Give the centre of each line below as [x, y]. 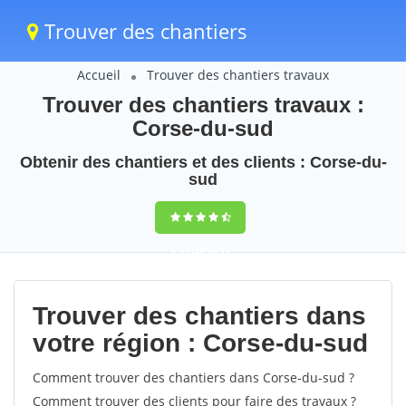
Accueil [99, 75]
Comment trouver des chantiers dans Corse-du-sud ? [193, 377]
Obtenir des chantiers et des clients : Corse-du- [203, 162]
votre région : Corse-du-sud [200, 343]
